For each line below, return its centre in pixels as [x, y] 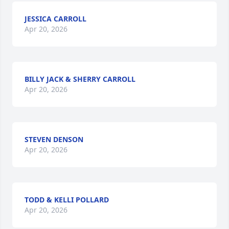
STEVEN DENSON [54, 139]
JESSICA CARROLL [55, 19]
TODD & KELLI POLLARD [67, 200]
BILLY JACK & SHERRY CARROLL [80, 79]
